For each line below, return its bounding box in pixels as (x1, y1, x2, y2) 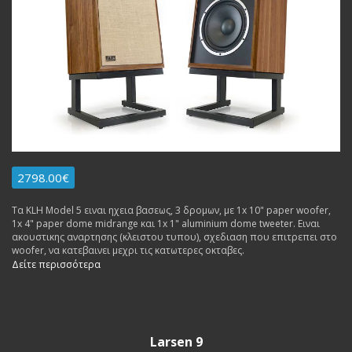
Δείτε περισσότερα (12, 258, 101, 271)
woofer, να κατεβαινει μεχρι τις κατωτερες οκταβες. (12, 244, 247, 257)
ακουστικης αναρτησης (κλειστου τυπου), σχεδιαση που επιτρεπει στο (12, 230, 337, 244)
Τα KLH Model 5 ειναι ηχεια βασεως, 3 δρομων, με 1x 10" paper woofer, (12, 203, 331, 217)
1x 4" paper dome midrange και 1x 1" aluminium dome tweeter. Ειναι (12, 217, 320, 230)
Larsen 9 (149, 333, 203, 350)
